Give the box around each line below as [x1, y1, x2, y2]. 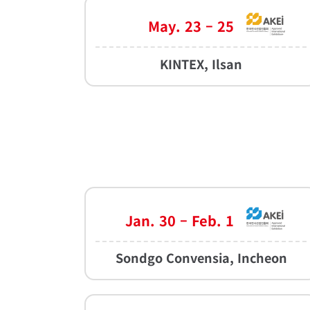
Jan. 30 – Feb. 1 [125, 210, 234, 230]
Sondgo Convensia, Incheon [115, 248, 287, 266]
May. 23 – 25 [147, 16, 234, 37]
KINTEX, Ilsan [160, 54, 243, 73]
